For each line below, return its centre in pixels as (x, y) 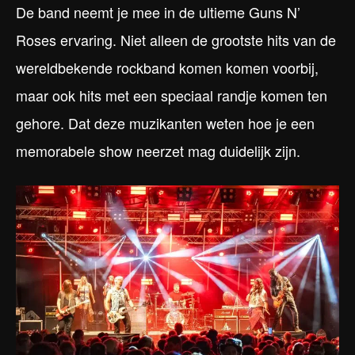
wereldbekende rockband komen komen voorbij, (167, 68)
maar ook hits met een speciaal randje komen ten (172, 95)
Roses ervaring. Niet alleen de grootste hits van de (176, 40)
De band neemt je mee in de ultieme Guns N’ (158, 12)
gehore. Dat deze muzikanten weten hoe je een (165, 123)
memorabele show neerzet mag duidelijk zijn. (158, 151)
